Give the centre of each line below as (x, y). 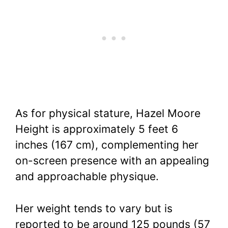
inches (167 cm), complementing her (107, 145)
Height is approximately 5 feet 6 (97, 129)
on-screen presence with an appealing (112, 161)
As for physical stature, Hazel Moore (108, 113)
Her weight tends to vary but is (94, 208)
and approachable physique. (87, 177)
